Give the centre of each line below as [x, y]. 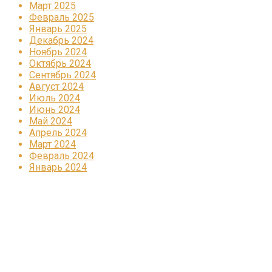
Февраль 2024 [62, 155]
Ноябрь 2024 [58, 52]
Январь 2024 [58, 167]
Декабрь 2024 [61, 40]
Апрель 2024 [58, 132]
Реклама [42, 205]
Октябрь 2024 [60, 63]
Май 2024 [51, 121]
